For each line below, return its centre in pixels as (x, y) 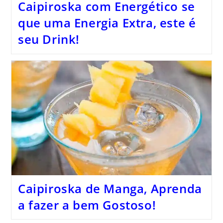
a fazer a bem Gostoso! (87, 205)
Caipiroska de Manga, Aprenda (110, 188)
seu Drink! (49, 39)
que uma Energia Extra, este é (107, 23)
